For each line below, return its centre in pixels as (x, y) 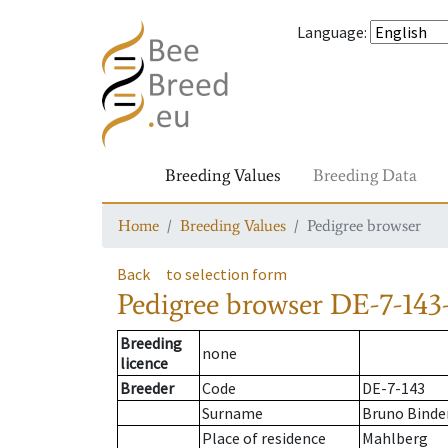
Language (330, 32)
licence (144, 363)
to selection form (226, 274)
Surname (232, 413)
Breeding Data (365, 175)
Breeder (147, 388)
